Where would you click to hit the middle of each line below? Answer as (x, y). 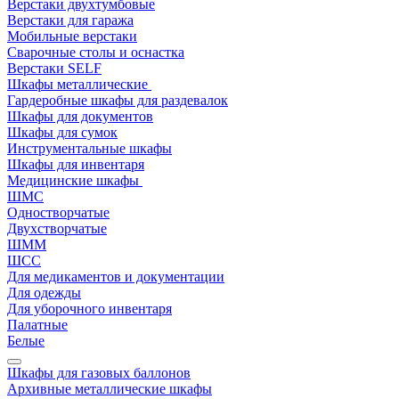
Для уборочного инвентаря (90, 309)
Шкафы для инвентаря (76, 164)
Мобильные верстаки (72, 36)
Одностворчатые (58, 212)
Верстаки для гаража (70, 20)
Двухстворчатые (57, 228)
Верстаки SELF (54, 68)
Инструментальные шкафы (90, 148)
